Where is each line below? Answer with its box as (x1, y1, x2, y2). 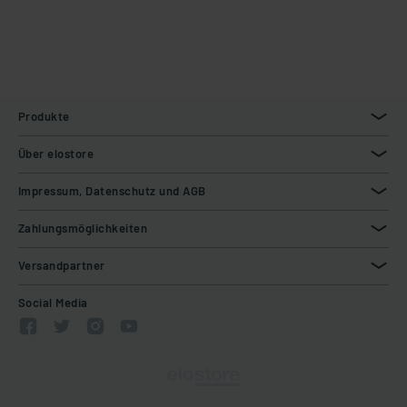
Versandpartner (18, 258, 105, 273)
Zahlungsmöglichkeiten (18, 221, 148, 235)
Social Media (18, 295, 88, 310)
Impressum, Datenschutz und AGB (18, 184, 206, 198)
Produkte (18, 109, 70, 124)
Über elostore (18, 146, 94, 161)
